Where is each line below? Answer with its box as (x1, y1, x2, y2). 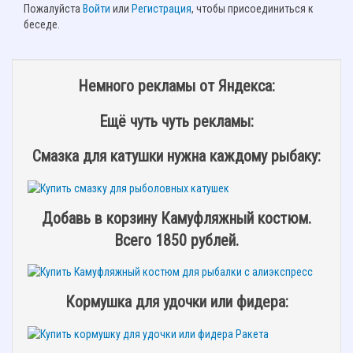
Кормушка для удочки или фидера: (65, 292, 288, 312)
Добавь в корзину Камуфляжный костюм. (42, 208, 311, 228)
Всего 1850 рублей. (114, 230, 239, 250)
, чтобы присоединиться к (191, 2, 314, 16)
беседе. (24, 18, 60, 32)
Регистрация (132, 2, 191, 16)
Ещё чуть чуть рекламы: (99, 111, 254, 131)
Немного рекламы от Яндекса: (78, 76, 275, 96)
